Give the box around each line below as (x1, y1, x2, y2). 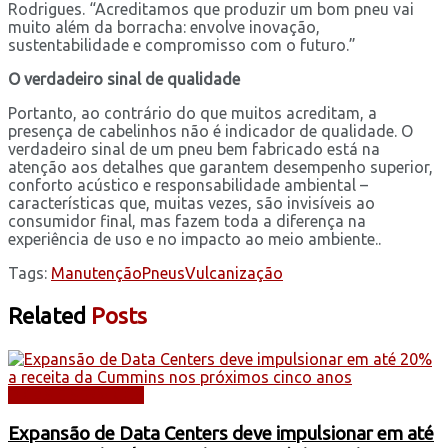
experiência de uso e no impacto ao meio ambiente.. (8, 229, 381, 248)
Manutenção (51, 263, 142, 282)
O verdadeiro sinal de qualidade (8, 69, 240, 88)
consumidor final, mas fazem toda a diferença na (8, 211, 366, 230)
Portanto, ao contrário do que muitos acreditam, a (8, 103, 377, 122)
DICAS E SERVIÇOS (8, 385, 144, 404)
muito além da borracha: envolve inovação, (8, 17, 320, 36)
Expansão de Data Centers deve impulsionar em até (8, 422, 434, 444)
